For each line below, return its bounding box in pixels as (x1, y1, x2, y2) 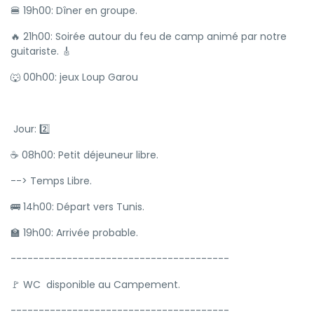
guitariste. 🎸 (11, 44, 71, 58)
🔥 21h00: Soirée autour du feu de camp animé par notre (11, 29, 287, 43)
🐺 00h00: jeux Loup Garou (11, 70, 138, 84)
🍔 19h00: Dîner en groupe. (11, 4, 137, 18)
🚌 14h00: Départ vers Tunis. (11, 200, 144, 214)
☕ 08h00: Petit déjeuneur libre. (11, 148, 161, 162)
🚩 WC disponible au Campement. (11, 278, 180, 292)
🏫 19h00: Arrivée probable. (11, 226, 138, 240)
